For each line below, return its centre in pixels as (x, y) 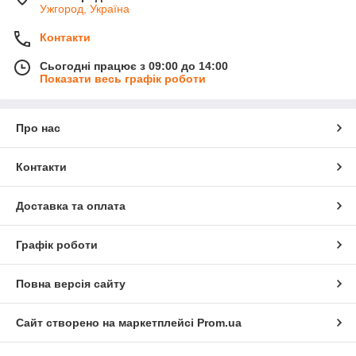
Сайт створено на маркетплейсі (106, 323)
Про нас (38, 128)
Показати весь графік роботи (123, 79)
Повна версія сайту (71, 284)
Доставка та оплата (71, 206)
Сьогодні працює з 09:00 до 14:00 (134, 66)
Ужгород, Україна (85, 9)
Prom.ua (219, 323)
